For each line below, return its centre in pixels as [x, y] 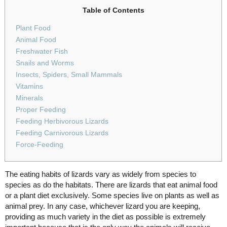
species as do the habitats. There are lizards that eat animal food [111, 185]
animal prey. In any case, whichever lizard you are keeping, [103, 206]
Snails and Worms [45, 63]
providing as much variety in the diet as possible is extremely [105, 217]
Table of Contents [113, 10]
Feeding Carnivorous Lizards [62, 133]
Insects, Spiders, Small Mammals [69, 75]
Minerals [29, 98]
